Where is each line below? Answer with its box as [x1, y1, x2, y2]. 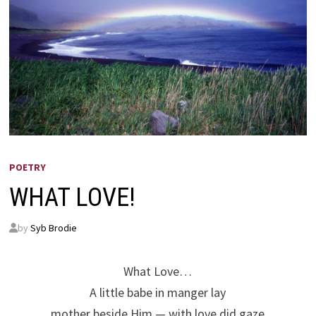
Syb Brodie [30, 221, 77, 234]
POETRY [8, 160, 46, 174]
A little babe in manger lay [90, 284, 226, 300]
